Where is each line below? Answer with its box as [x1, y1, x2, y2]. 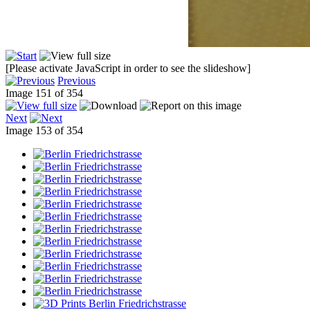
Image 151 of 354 [6, 87, 89, 100]
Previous [57, 75, 95, 87]
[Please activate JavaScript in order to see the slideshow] [6, 62, 250, 75]
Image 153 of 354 [6, 125, 89, 137]
